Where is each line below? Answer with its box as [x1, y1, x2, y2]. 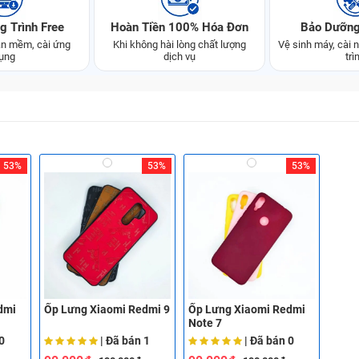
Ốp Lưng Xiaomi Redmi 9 [43, 303, 170, 317]
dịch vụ [163, 50, 196, 63]
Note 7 [188, 317, 222, 330]
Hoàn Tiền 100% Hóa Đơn [111, 20, 248, 34]
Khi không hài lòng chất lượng [113, 38, 246, 50]
